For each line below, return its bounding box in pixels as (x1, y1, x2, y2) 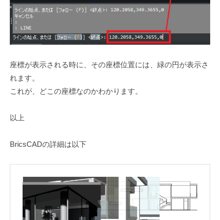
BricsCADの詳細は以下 (10, 139, 86, 148)
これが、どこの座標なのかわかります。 (10, 86, 142, 95)
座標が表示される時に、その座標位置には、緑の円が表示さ (10, 60, 209, 69)
